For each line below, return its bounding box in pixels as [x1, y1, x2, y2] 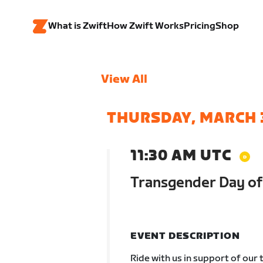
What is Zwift [48, 21, 107, 32]
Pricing [184, 21, 215, 32]
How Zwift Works [107, 21, 184, 32]
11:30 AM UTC [130, 147, 231, 164]
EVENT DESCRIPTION [130, 231, 240, 242]
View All [100, 72, 147, 86]
